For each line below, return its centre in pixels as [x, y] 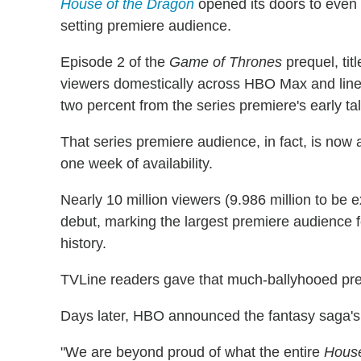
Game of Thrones [226, 62]
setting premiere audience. [146, 25]
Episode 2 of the [115, 62]
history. [83, 243]
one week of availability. [137, 163]
